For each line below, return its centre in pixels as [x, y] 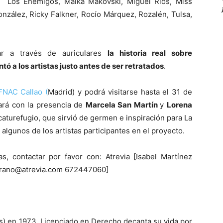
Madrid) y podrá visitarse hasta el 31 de [120, 92]
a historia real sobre [151, 53]
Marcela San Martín [123, 105]
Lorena [180, 105]
